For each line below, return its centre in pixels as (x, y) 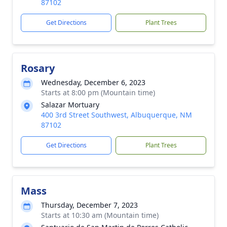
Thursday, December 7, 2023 (89, 205)
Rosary (38, 68)
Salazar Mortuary (70, 105)
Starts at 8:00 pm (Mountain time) (98, 92)
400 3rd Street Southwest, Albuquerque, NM (117, 115)
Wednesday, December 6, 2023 (93, 82)
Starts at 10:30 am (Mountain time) (100, 215)
